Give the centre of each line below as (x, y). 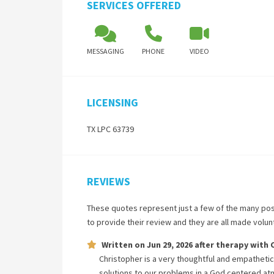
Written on (124, 245)
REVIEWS (109, 181)
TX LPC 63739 (110, 129)
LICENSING (113, 102)
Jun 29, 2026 (170, 245)
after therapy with (231, 245)
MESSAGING (106, 51)
